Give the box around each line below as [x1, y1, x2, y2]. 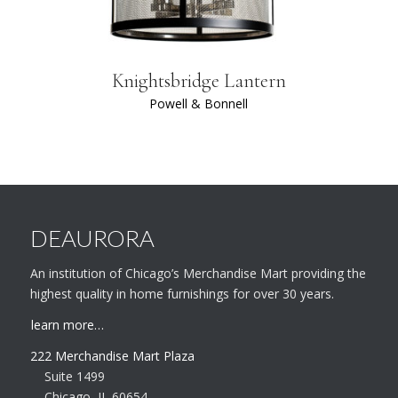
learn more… [30, 316, 104, 334]
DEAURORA [29, 224, 155, 253]
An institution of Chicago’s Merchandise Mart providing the [29, 265, 366, 283]
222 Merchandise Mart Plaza [29, 346, 195, 364]
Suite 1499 [44, 367, 105, 385]
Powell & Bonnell [149, 95, 249, 113]
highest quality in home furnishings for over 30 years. [29, 285, 334, 303]
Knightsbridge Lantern [111, 69, 286, 93]
